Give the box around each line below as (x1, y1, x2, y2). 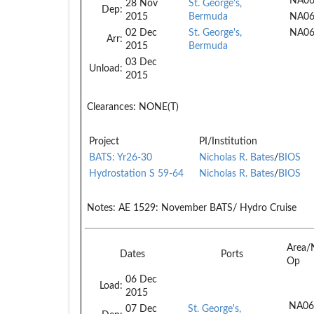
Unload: (89, 63, 123, 74)
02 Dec (125, 27, 157, 38)
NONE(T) (136, 102, 179, 112)
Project (89, 136, 119, 146)
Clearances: (87, 102, 136, 112)
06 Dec (125, 274, 157, 285)
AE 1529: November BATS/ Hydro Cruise (116, 203, 296, 213)
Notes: (87, 203, 116, 213)
